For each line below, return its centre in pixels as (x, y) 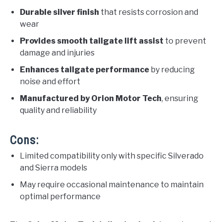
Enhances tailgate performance (84, 70)
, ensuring (180, 99)
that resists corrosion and (149, 12)
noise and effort (50, 82)
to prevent (185, 41)
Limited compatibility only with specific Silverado (112, 156)
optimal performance (60, 197)
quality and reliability (58, 111)
